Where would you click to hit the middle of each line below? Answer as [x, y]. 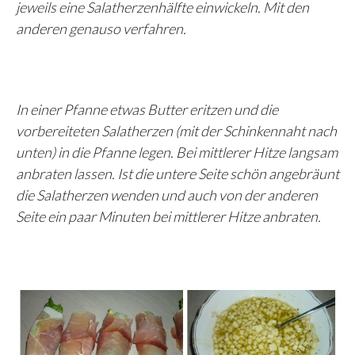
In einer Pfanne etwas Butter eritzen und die [147, 109]
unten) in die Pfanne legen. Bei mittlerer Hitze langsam [177, 152]
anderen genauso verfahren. [101, 28]
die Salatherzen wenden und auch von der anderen [167, 195]
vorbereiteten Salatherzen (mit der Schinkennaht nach [176, 130]
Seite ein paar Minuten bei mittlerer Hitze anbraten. [168, 216]
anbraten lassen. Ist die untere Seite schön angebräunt [177, 173]
